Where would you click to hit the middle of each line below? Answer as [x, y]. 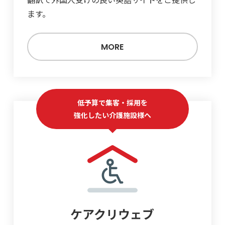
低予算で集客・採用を [112, 102]
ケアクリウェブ [113, 214]
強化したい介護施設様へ [112, 115]
